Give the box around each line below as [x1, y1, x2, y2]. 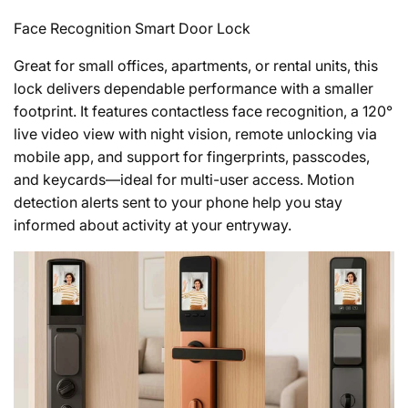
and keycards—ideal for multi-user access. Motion [14, 170, 354, 189]
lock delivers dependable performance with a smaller [14, 79, 373, 98]
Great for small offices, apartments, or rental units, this [14, 56, 378, 76]
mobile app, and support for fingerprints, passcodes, [14, 148, 370, 167]
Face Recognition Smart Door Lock [14, 19, 250, 38]
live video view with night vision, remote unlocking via [14, 125, 377, 144]
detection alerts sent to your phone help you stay [14, 193, 342, 212]
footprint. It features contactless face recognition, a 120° [14, 102, 393, 121]
